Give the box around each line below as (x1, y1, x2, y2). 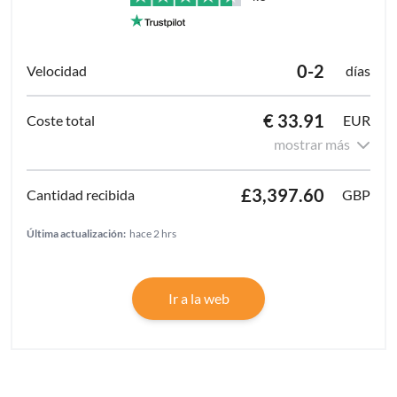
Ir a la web (167, 289, 230, 307)
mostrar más (274, 135, 350, 152)
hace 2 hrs (129, 226, 176, 240)
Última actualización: (27, 226, 126, 240)
